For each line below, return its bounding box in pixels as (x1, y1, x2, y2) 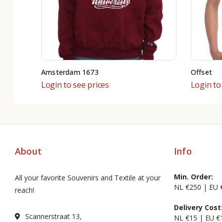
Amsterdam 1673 (41, 67, 99, 77)
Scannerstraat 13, (25, 211, 82, 221)
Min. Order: (174, 171, 213, 181)
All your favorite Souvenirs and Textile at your (15, 172, 161, 182)
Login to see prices (41, 79, 109, 90)
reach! (15, 185, 34, 195)
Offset (190, 67, 212, 77)
